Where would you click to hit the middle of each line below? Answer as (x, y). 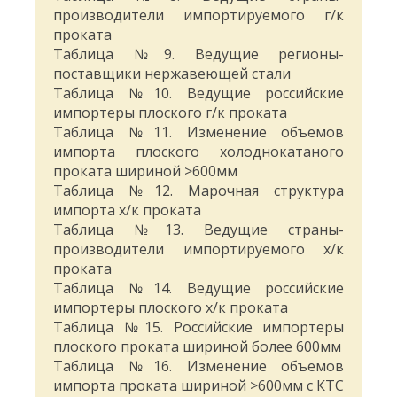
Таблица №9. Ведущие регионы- (198, 54)
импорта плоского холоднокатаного (198, 152)
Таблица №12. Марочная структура (198, 191)
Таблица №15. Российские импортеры (198, 327)
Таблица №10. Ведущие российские (198, 93)
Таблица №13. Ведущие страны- (198, 230)
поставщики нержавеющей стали (172, 74)
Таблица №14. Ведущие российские (198, 288)
